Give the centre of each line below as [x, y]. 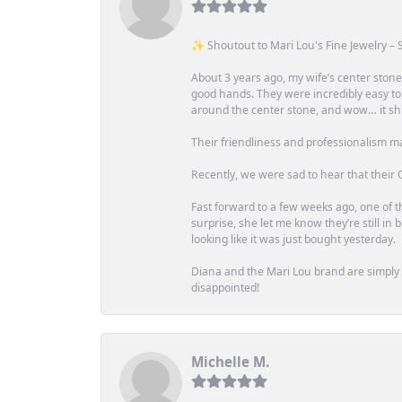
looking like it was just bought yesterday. [293, 239]
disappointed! [225, 287]
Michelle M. [230, 361]
